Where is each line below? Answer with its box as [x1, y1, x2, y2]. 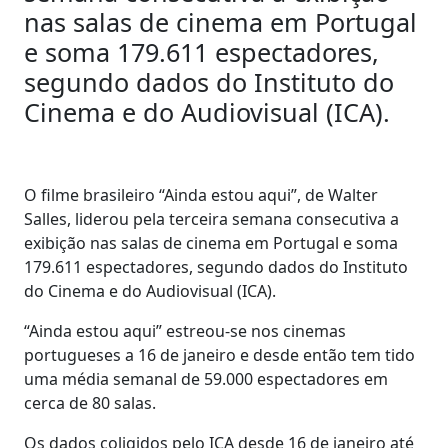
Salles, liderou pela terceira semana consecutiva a [24, 208, 399, 230]
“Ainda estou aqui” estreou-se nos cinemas [24, 320, 346, 342]
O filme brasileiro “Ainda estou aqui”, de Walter [24, 184, 378, 206]
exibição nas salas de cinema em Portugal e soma [24, 232, 398, 254]
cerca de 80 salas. [24, 392, 156, 414]
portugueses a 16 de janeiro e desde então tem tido [24, 344, 415, 366]
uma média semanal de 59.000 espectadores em [24, 368, 388, 390]
